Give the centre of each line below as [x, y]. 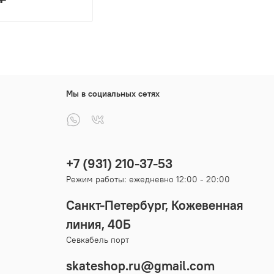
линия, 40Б [98, 224]
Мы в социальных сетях [113, 94]
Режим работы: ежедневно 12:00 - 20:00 [148, 180]
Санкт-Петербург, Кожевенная [155, 206]
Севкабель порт [98, 240]
